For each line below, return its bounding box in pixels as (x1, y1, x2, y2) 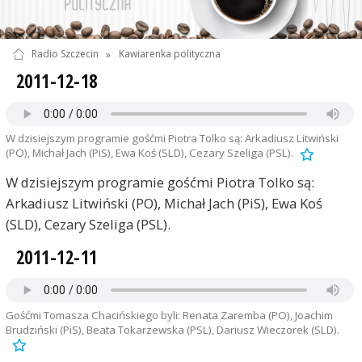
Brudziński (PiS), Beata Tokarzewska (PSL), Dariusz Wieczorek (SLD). (5, 322, 339, 337)
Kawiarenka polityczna (118, 47, 221, 61)
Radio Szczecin (31, 47, 99, 61)
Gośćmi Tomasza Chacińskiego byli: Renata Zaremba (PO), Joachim (5, 307, 333, 322)
